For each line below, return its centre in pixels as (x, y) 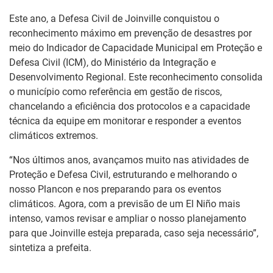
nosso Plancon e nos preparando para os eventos (115, 189)
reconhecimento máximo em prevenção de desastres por (130, 33)
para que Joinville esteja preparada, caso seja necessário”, (134, 233)
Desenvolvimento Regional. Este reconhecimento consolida (136, 77)
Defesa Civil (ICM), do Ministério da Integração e (112, 62)
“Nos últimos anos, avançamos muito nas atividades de (129, 160)
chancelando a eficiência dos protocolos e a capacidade (129, 106)
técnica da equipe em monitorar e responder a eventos (125, 121)
